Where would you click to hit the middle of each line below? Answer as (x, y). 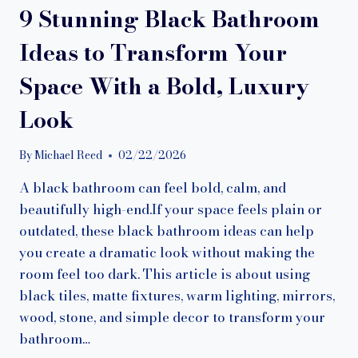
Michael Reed (69, 155)
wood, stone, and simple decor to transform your (172, 318)
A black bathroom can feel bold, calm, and (153, 188)
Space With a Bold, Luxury (164, 86)
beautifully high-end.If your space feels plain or (171, 210)
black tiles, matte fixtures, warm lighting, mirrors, (177, 296)
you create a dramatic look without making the (167, 253)
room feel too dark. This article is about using (165, 274)
